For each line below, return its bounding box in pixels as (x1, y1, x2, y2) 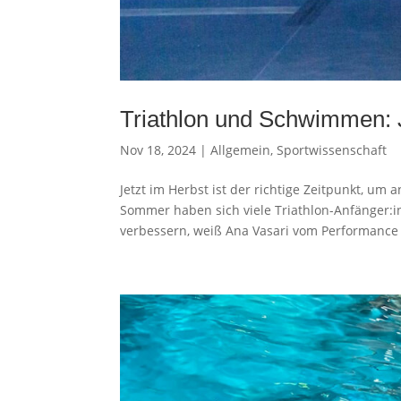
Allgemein (210, 141, 271, 158)
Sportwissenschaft (277, 141, 388, 158)
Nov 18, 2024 (120, 141, 197, 158)
